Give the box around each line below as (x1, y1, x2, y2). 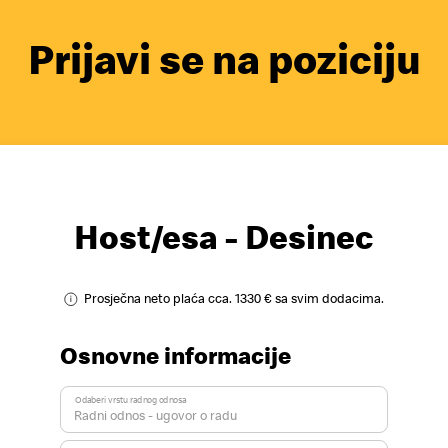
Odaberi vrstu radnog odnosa (74, 394, 186, 406)
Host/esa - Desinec (74, 215, 374, 258)
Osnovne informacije (60, 340, 292, 370)
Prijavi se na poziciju (27, 31, 421, 85)
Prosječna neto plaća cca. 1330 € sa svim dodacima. (84, 290, 385, 308)
